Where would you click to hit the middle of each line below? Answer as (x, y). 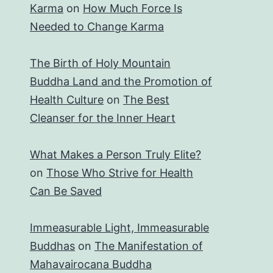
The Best (146, 99)
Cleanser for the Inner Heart (103, 118)
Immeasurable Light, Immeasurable (119, 227)
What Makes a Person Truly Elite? (115, 154)
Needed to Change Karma (97, 26)
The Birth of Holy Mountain (100, 63)
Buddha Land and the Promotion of (121, 81)
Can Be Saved (66, 191)
